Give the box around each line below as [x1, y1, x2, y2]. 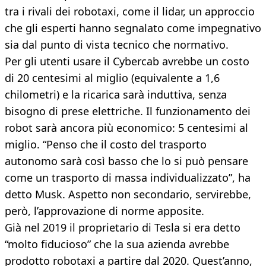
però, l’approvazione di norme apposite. [5, 204, 204, 218]
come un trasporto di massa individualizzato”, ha [5, 170, 251, 185]
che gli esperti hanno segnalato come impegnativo [5, 21, 261, 36]
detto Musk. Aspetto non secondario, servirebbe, [5, 187, 251, 202]
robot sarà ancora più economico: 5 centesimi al [5, 121, 248, 135]
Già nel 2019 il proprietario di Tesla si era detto [5, 220, 240, 235]
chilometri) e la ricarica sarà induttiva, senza [5, 87, 227, 102]
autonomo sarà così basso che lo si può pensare [5, 154, 248, 169]
